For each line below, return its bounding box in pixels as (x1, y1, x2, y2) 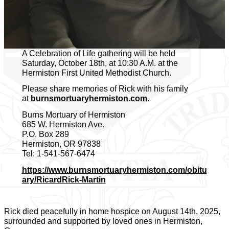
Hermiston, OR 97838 (21, 140, 101, 149)
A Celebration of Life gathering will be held (21, 49, 175, 58)
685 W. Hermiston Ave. (21, 120, 104, 129)
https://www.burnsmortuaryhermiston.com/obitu (21, 165, 207, 174)
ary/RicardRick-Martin (21, 175, 106, 184)
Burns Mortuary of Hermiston (21, 110, 125, 120)
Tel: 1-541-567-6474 (21, 149, 95, 158)
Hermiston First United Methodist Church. (21, 68, 171, 77)
